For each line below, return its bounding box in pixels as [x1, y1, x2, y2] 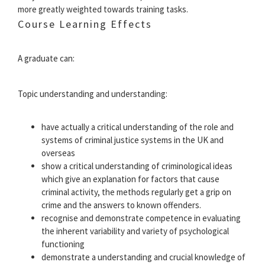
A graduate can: [18, 53, 75, 64]
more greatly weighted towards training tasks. [18, 4, 188, 15]
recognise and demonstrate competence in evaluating [41, 212, 241, 224]
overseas [41, 147, 75, 159]
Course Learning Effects [18, 17, 152, 31]
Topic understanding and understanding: [18, 88, 167, 100]
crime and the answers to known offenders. [41, 199, 201, 211]
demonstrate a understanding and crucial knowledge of [41, 251, 245, 263]
